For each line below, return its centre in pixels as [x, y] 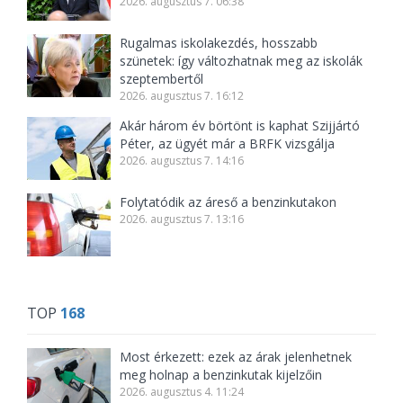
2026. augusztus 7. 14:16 [182, 161]
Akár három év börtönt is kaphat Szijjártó [240, 126]
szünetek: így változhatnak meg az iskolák [242, 61]
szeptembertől [162, 79]
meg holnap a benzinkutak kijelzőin [221, 375]
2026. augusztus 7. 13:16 [182, 219]
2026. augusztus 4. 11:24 [182, 392]
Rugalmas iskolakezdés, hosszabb [219, 43]
